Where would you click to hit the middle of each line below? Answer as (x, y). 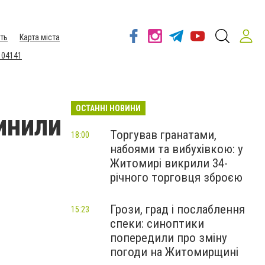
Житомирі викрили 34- (169, 163)
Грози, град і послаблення (177, 209)
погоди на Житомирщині (174, 252)
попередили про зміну (169, 238)
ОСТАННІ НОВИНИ (108, 108)
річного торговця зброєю (176, 177)
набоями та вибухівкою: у (177, 149)
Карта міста (40, 37)
